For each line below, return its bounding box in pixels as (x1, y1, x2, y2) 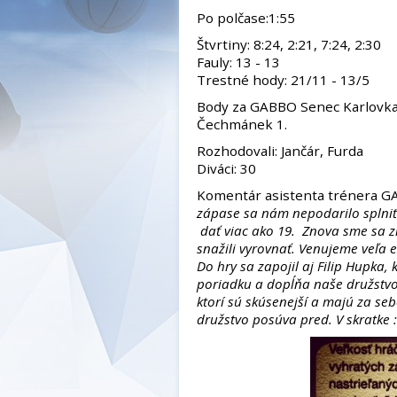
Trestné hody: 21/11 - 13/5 (197, 71, 370, 89)
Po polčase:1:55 (197, 9, 295, 27)
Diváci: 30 (197, 160, 256, 177)
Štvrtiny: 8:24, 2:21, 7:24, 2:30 (197, 35, 381, 53)
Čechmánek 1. (197, 115, 287, 133)
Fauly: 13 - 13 (197, 53, 280, 71)
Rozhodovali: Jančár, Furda (197, 142, 363, 160)
